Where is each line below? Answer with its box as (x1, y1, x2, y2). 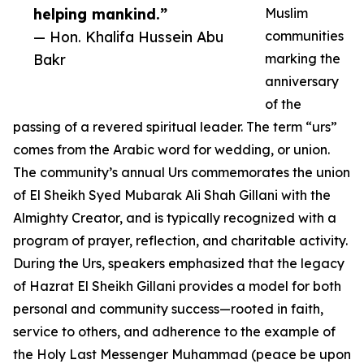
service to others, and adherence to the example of (13, 323, 336, 340)
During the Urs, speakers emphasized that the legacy (13, 255, 344, 271)
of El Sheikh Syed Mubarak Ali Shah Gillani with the (13, 187, 331, 203)
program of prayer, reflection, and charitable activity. (13, 232, 348, 249)
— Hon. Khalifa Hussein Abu (33, 28, 223, 45)
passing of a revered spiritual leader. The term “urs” (13, 119, 337, 135)
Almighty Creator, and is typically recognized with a (13, 210, 336, 226)
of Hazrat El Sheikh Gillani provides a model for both (13, 278, 341, 294)
